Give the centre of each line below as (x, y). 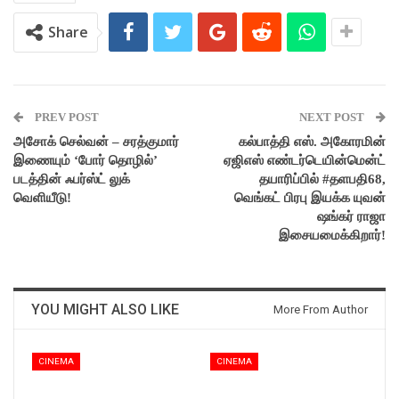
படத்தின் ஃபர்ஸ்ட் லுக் (72, 179)
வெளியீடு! (42, 198)
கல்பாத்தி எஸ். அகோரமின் (312, 142)
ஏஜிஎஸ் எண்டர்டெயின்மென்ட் (305, 161)
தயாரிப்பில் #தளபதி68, (322, 179)
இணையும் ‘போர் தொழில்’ (85, 161)
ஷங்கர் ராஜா (351, 217)
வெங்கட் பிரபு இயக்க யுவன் (310, 198)
